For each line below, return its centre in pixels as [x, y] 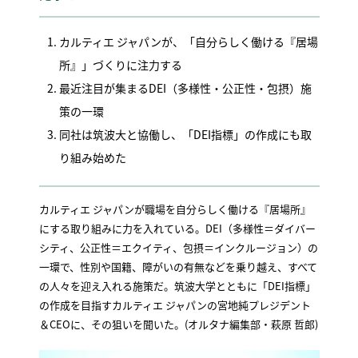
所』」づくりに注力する [120, 64]
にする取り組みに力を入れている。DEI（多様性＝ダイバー [177, 228]
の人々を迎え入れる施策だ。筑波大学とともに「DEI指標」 [177, 285]
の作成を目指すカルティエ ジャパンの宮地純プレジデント [175, 304]
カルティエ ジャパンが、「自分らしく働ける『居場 [188, 41]
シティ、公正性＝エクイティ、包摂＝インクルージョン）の [178, 247]
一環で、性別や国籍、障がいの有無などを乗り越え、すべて [178, 266]
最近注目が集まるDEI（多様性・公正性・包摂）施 [185, 88]
